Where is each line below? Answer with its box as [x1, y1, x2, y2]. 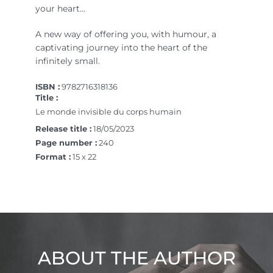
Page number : [35, 137, 97, 147]
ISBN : [35, 81, 60, 91]
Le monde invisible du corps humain [35, 106, 182, 116]
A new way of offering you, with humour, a [35, 28, 217, 40]
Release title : [35, 123, 92, 133]
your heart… [35, 2, 86, 14]
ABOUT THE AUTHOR [37, 246, 236, 269]
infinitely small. [35, 55, 101, 66]
